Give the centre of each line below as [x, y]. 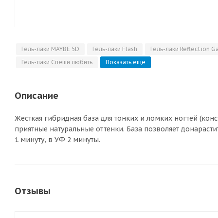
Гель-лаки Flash [115, 49]
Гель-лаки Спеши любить [57, 62]
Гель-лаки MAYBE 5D [50, 49]
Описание [36, 95]
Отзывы [33, 191]
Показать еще [126, 62]
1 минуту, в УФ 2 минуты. [57, 140]
